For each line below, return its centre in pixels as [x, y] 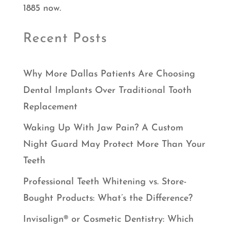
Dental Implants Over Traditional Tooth [107, 91]
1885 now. [42, 9]
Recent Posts [65, 39]
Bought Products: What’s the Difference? [108, 199]
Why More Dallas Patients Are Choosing [109, 74]
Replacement [50, 107]
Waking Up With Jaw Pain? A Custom [103, 128]
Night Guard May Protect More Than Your [114, 145]
